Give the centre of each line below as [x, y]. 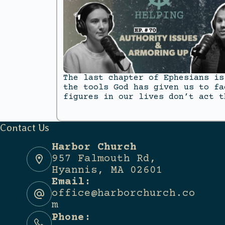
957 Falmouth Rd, [104, 159]
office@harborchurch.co [123, 194]
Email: [71, 182]
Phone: [71, 218]
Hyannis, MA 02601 [107, 171]
